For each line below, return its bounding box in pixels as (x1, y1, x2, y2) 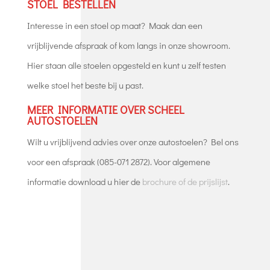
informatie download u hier (27, 175, 131, 187)
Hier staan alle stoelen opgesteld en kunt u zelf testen (27, 58, 226, 71)
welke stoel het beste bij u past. (27, 78, 143, 91)
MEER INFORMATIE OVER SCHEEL (27, 102, 184, 117)
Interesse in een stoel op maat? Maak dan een (27, 19, 202, 31)
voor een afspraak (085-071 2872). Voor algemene (27, 155, 210, 168)
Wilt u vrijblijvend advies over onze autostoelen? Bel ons (27, 135, 239, 148)
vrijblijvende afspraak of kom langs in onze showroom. (27, 39, 230, 51)
